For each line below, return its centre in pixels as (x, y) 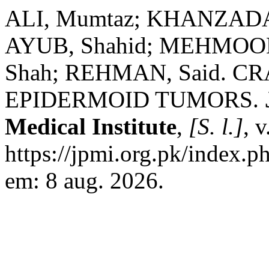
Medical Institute (91, 126)
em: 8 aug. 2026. (84, 180)
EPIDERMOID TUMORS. (135, 99)
